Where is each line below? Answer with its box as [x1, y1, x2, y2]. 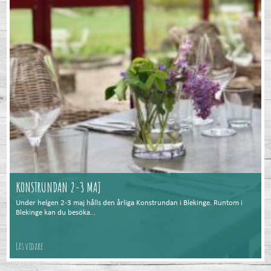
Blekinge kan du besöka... [16, 209, 96, 217]
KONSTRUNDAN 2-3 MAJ [16, 179, 102, 196]
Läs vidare [16, 240, 44, 253]
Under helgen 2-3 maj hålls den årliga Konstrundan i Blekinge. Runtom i [16, 199, 243, 207]
